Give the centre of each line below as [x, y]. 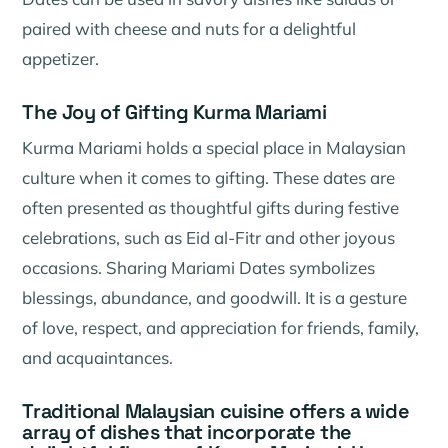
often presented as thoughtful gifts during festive [211, 207]
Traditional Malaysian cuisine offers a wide [216, 410]
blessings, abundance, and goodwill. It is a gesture [215, 297]
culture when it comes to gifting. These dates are [209, 177]
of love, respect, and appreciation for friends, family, [221, 327]
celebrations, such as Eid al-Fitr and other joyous [209, 237]
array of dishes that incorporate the [187, 431]
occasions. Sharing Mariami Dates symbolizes [199, 267]
